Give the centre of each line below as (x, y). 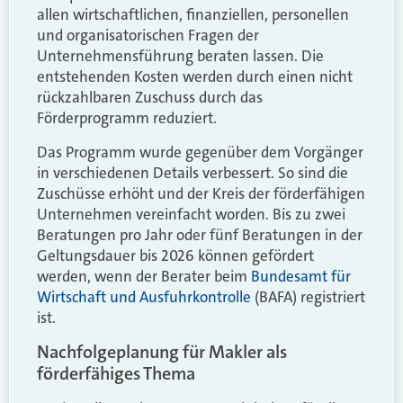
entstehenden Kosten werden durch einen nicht (195, 77)
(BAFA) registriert (308, 296)
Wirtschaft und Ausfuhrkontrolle (144, 296)
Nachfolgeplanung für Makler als (162, 352)
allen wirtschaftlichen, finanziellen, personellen (193, 15)
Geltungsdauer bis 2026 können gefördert (175, 255)
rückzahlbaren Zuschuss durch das (150, 98)
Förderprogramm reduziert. (127, 118)
